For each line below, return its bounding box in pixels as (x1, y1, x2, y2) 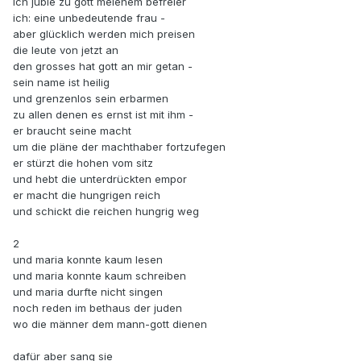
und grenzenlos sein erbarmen (13, 92, 168, 106)
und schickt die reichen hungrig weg (13, 205, 199, 218)
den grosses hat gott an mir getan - (13, 60, 193, 73)
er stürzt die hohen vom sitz (13, 156, 153, 170)
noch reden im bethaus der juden (13, 301, 182, 315)
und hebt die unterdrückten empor (13, 172, 187, 186)
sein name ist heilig (13, 76, 110, 89)
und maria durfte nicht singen (13, 285, 163, 299)
